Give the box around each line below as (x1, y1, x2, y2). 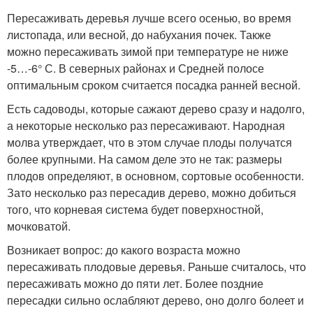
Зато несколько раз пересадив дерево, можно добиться (7, 184, 296, 201)
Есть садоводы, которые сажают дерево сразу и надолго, (7, 101, 305, 117)
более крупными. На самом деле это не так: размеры (7, 151, 282, 168)
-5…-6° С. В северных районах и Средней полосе (7, 60, 264, 77)
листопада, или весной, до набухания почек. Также (7, 27, 271, 43)
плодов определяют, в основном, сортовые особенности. (7, 168, 304, 184)
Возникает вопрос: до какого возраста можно (7, 242, 240, 259)
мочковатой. (7, 218, 71, 235)
